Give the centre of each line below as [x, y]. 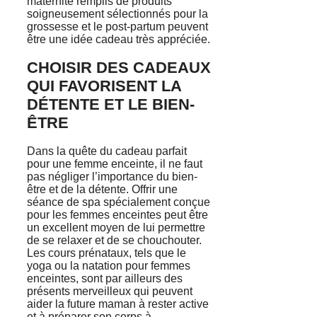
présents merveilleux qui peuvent [110, 292]
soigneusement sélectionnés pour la [117, 13]
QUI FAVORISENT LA [104, 86]
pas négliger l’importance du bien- [112, 177]
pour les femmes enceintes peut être [117, 215]
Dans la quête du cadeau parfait [107, 151]
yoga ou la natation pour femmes [109, 266]
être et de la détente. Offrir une [102, 190]
